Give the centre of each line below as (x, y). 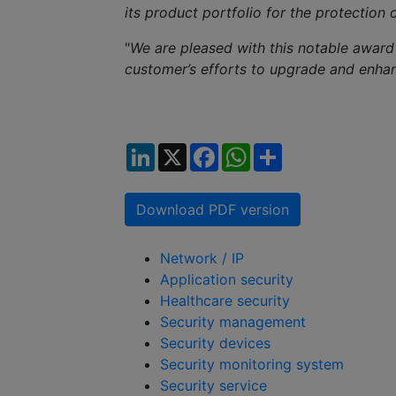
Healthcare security (225, 301)
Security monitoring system (252, 365)
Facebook (251, 151)
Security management (233, 322)
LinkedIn (183, 151)
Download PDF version (213, 210)
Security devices (215, 343)
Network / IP (202, 259)
